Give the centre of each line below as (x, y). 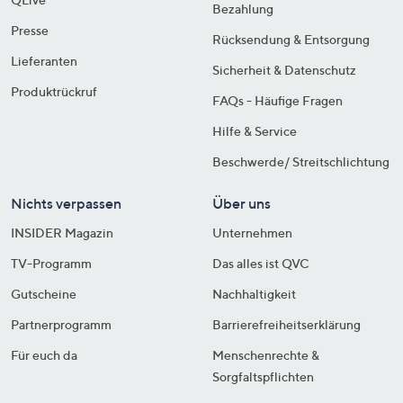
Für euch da (44, 354)
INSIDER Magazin (62, 232)
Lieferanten (44, 60)
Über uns (242, 203)
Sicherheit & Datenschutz (284, 69)
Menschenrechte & (266, 354)
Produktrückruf (54, 91)
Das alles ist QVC (261, 263)
